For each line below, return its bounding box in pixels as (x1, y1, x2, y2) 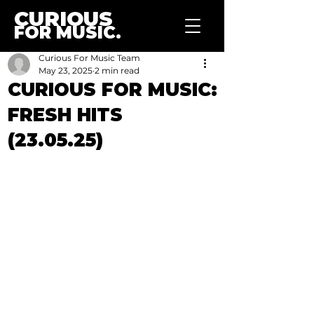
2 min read (95, 65, 139, 76)
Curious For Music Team (39, 53, 140, 63)
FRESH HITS (8, 104, 123, 126)
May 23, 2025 (39, 65, 93, 76)
